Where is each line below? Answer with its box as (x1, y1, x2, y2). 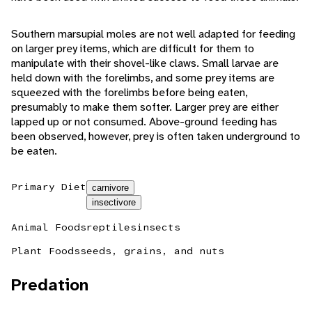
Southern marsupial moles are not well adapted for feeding (11, 26, 295, 42)
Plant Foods (11, 244, 80, 258)
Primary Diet (11, 180, 86, 194)
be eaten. (11, 143, 57, 159)
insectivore (92, 197, 136, 208)
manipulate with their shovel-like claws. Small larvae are (11, 56, 279, 71)
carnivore (92, 182, 129, 194)
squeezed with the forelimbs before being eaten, (11, 85, 247, 100)
